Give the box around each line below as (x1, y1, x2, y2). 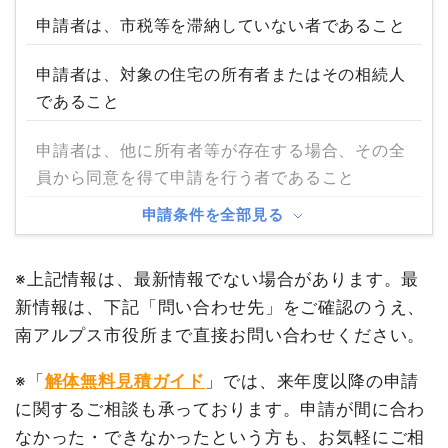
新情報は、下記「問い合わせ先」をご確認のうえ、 (14, 296, 426, 317)
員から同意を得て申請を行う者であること (35, 166, 356, 187)
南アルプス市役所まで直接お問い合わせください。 (14, 324, 426, 345)
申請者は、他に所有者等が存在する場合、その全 (35, 139, 406, 160)
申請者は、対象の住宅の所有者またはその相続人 (35, 64, 406, 85)
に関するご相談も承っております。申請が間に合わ (14, 398, 426, 419)
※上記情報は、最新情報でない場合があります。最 (14, 268, 420, 289)
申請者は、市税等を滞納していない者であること (35, 15, 406, 36)
